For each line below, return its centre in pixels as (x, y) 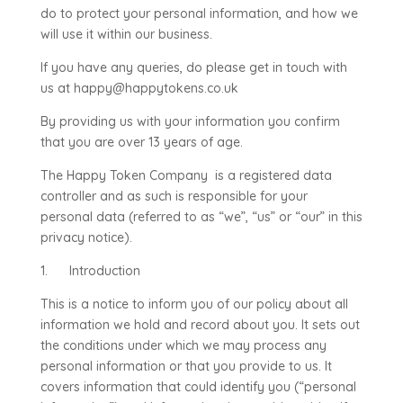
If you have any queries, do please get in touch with (193, 67)
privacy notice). (86, 237)
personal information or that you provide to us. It (186, 366)
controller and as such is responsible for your (174, 196)
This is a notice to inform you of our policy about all (194, 304)
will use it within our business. (126, 34)
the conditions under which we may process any (183, 345)
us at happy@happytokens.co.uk (139, 88)
